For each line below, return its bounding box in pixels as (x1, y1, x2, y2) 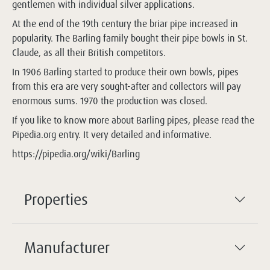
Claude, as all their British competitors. (12, 46, 166, 58)
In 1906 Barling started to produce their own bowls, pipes (12, 66, 239, 78)
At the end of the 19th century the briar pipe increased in (12, 17, 238, 30)
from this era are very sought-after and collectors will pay (12, 80, 241, 92)
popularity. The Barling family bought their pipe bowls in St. (12, 32, 248, 44)
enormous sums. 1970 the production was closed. (12, 95, 207, 107)
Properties (24, 189, 88, 209)
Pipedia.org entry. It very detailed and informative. (12, 128, 212, 140)
